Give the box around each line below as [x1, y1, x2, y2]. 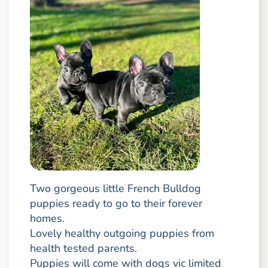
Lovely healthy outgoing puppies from [29, 226, 214, 241]
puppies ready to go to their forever [29, 196, 202, 211]
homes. [29, 211, 65, 226]
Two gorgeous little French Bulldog [29, 181, 201, 196]
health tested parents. [29, 241, 137, 256]
